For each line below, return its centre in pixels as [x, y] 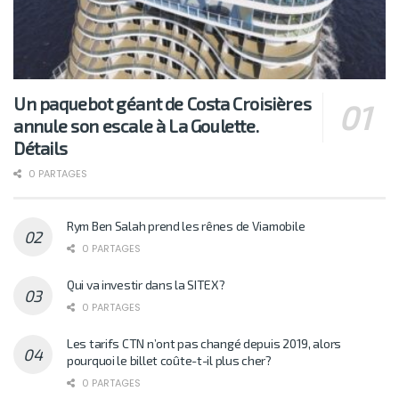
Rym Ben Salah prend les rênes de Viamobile [186, 225]
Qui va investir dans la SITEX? [146, 284]
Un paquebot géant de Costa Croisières [163, 103]
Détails [41, 147]
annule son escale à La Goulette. [136, 125]
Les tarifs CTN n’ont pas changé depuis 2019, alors [204, 343]
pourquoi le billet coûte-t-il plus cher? [169, 360]
